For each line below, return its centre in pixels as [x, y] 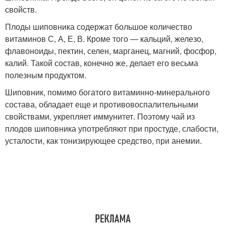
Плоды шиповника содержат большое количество [99, 26]
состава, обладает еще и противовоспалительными [102, 104]
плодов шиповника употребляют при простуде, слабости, [112, 128]
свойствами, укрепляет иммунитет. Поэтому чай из [100, 116]
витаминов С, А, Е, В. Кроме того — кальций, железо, [104, 39]
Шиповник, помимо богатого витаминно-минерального [107, 92]
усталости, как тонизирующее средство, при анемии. [103, 140]
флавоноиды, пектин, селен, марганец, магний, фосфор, [111, 51]
